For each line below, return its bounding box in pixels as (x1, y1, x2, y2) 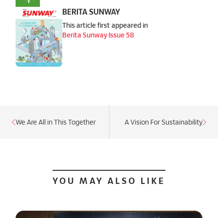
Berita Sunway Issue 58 (62, 30, 134, 39)
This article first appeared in (62, 20, 148, 29)
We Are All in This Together (16, 117, 96, 126)
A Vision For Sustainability (125, 117, 202, 126)
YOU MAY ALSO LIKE (53, 175, 165, 186)
